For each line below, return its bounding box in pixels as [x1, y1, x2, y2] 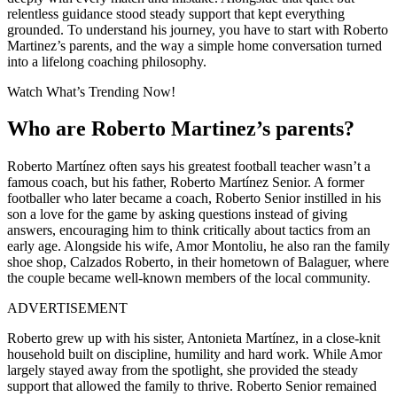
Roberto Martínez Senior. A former [170, 174, 364, 190]
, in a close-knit [295, 330, 380, 346]
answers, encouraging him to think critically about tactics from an [7, 222, 370, 237]
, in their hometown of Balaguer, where [170, 253, 389, 269]
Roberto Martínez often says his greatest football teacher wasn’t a [7, 158, 370, 174]
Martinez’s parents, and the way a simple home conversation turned [7, 37, 382, 53]
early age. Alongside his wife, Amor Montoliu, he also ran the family [7, 237, 390, 253]
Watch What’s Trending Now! [7, 83, 175, 99]
